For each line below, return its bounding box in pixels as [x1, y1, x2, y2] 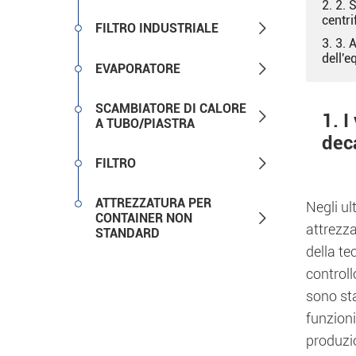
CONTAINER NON [95, 211, 192, 226]
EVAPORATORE [95, 61, 180, 76]
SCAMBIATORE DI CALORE [95, 101, 246, 116]
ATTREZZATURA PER [95, 195, 211, 211]
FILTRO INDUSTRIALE [95, 21, 219, 36]
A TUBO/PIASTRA [95, 116, 195, 131]
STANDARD [95, 226, 160, 241]
